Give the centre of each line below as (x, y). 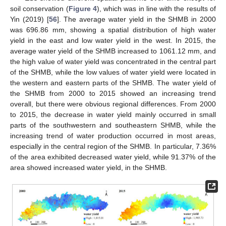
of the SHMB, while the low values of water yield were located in (113, 72)
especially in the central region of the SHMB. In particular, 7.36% (113, 147)
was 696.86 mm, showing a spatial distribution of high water (113, 30)
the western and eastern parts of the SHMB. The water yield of (113, 83)
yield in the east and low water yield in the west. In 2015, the (113, 41)
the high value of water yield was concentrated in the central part (113, 62)
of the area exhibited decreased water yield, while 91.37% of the (113, 157)
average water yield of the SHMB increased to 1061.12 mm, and (113, 51)
